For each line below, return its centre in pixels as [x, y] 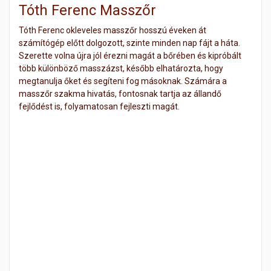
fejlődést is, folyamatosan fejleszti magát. [99, 106]
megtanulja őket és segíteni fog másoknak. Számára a [123, 81]
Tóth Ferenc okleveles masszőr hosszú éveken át [113, 30]
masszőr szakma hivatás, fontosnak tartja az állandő [120, 94]
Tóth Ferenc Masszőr [87, 10]
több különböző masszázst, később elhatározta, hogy [121, 68]
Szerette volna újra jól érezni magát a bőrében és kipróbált [130, 56]
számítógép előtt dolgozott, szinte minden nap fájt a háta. [129, 43]
